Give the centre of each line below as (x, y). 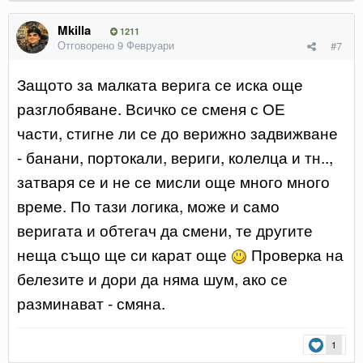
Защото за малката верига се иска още (160, 83)
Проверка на (295, 254)
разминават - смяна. (93, 302)
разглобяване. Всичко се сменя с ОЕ (151, 108)
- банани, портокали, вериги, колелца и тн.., (175, 156)
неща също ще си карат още (124, 254)
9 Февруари (146, 45)
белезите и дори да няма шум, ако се (152, 278)
